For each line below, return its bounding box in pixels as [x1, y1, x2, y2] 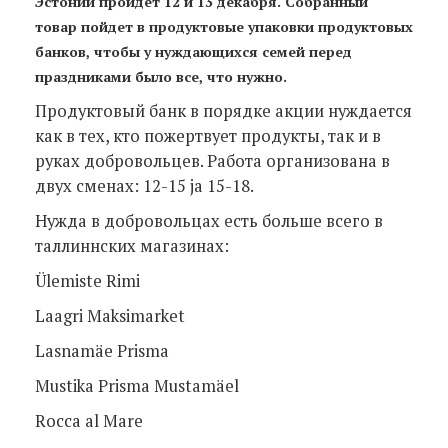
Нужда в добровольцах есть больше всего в [35, 209, 383, 232]
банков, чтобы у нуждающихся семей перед [35, 41, 352, 61]
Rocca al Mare [35, 409, 143, 432]
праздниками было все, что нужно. [35, 66, 287, 86]
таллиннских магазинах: [35, 234, 229, 257]
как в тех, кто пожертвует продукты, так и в [35, 124, 381, 147]
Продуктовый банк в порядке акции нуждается [35, 99, 412, 122]
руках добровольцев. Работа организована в [35, 149, 390, 172]
